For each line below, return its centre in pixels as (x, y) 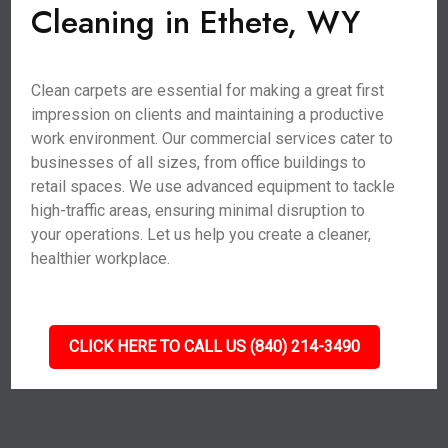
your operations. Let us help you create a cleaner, (201, 234)
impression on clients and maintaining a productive (208, 114)
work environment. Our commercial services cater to (212, 138)
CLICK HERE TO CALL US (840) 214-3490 (214, 346)
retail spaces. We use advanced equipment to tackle (213, 186)
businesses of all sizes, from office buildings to (199, 162)
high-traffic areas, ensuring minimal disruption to (198, 210)
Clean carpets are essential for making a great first (208, 90)
